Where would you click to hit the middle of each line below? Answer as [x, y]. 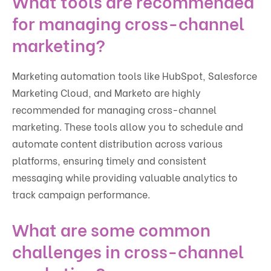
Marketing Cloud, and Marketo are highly [106, 93]
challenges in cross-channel [128, 251]
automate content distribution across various [117, 143]
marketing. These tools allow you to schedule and [128, 126]
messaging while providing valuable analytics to [125, 177]
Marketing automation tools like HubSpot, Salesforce [135, 76]
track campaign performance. [81, 194]
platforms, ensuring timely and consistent [109, 160]
